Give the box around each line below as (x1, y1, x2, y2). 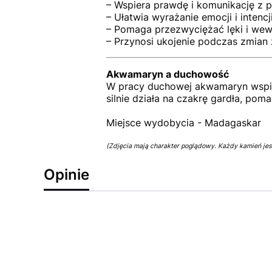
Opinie (44, 166, 89, 183)
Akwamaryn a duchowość (106, 68, 229, 80)
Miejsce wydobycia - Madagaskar (106, 117, 261, 129)
